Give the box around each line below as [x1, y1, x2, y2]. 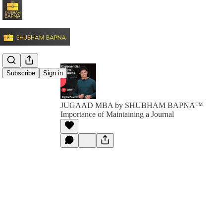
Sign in [43, 69, 63, 77]
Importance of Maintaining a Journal [60, 110, 174, 118]
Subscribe [6, 69, 35, 77]
